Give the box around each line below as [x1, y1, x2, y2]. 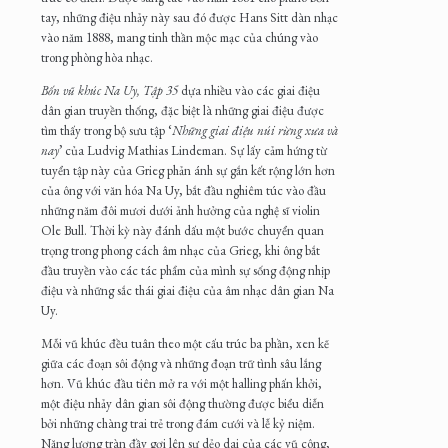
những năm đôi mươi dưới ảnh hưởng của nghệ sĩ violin [41, 202, 320, 220]
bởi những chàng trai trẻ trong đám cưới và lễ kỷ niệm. [41, 415, 315, 433]
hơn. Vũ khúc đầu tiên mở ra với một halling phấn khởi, [41, 375, 322, 393]
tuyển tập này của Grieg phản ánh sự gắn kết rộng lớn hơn [41, 162, 335, 180]
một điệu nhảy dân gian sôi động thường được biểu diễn [41, 395, 324, 413]
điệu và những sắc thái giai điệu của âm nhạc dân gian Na [41, 282, 334, 300]
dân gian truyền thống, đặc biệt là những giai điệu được [41, 102, 324, 120]
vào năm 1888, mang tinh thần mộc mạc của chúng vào [41, 29, 318, 47]
